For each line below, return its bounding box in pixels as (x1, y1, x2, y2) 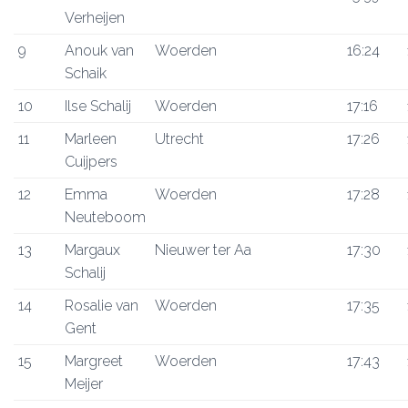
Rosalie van (65, 297, 138, 314)
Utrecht (155, 130, 204, 148)
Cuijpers (65, 153, 117, 170)
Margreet (65, 352, 123, 370)
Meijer (65, 375, 103, 393)
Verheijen (65, 9, 125, 26)
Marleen (65, 130, 117, 148)
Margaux (65, 241, 120, 259)
